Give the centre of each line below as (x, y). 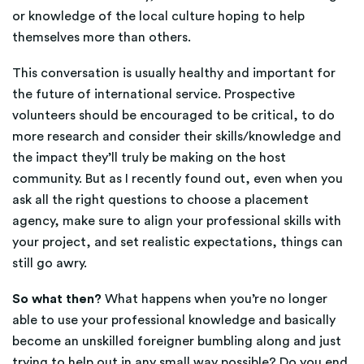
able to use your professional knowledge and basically (174, 320)
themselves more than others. (102, 37)
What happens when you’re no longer (214, 299)
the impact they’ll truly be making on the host (149, 158)
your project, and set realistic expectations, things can (178, 242)
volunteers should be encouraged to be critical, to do (173, 115)
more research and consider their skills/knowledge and (177, 136)
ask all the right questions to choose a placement (160, 200)
